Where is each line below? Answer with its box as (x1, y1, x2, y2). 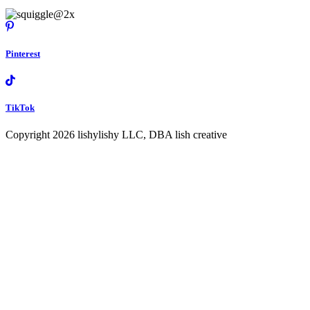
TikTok (6, 102, 35, 113)
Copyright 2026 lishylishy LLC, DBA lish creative (6, 129, 227, 141)
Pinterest (6, 48, 40, 59)
